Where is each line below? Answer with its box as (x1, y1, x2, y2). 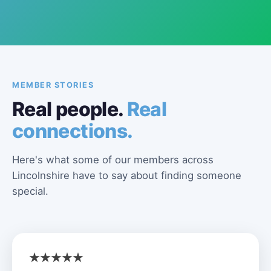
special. (12, 185, 48, 197)
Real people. (12, 97, 127, 121)
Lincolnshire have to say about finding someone (12, 169, 241, 181)
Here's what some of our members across (12, 154, 214, 166)
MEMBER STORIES (12, 80, 94, 90)
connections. (12, 119, 133, 143)
